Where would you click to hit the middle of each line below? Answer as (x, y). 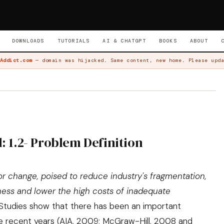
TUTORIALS (73, 41)
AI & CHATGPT (124, 41)
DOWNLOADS (28, 41)
